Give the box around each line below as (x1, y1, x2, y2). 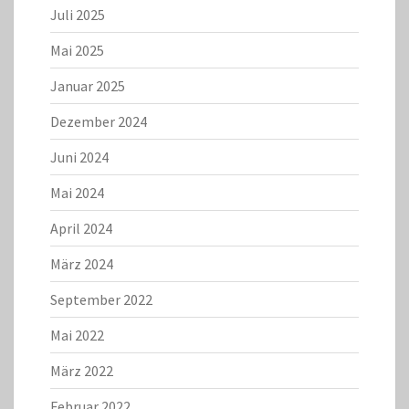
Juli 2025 (50, 5, 105, 25)
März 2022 (50, 362, 113, 381)
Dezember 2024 (50, 112, 147, 131)
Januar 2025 (50, 77, 125, 96)
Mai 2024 (50, 184, 104, 203)
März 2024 (50, 255, 113, 274)
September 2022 (50, 290, 152, 309)
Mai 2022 (50, 326, 104, 345)
